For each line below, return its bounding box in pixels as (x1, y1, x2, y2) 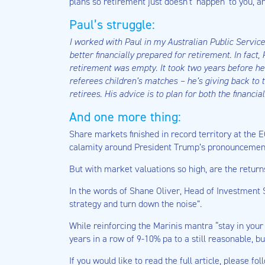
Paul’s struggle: (69, 16, 155, 33)
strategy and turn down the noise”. (69, 198, 202, 210)
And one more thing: (69, 108, 181, 125)
